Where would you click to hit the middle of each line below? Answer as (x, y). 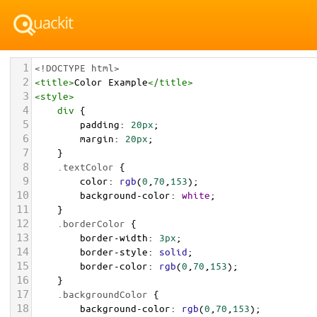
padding (100, 124)
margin (97, 138)
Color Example (111, 82)
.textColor (86, 167)
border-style (114, 252)
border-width (114, 237)
